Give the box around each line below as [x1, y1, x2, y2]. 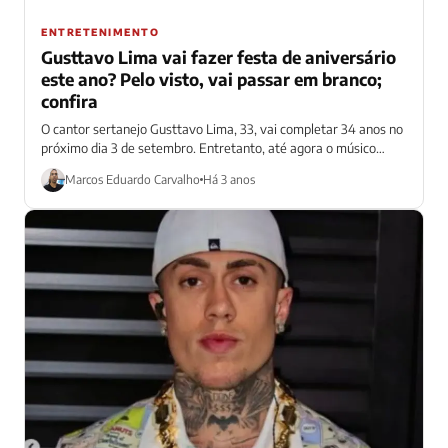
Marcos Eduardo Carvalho [65, 172, 200, 188]
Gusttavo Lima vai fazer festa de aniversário [41, 45, 396, 68]
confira [41, 89, 98, 112]
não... [41, 158, 71, 175]
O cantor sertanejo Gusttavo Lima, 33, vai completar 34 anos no [41, 120, 403, 137]
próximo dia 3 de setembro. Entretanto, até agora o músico [41, 139, 376, 156]
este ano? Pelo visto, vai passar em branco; [41, 67, 382, 90]
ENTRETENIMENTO [41, 25, 159, 38]
